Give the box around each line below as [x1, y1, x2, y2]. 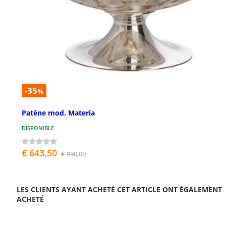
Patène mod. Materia [22, 108, 95, 118]
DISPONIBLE [22, 124, 54, 132]
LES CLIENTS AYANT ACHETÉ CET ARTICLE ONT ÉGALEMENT [17, 185, 222, 195]
